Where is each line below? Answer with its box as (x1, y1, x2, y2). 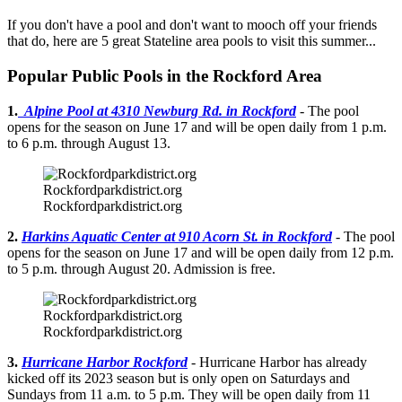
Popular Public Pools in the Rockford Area (7, 66, 322, 85)
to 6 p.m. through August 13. (7, 135, 170, 151)
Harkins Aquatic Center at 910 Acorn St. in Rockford (22, 228, 332, 244)
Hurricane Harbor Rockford (22, 354, 188, 370)
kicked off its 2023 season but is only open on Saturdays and (7, 370, 350, 386)
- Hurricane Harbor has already (188, 354, 367, 370)
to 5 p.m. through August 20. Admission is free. (7, 260, 275, 276)
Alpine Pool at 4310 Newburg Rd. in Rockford (18, 102, 296, 118)
